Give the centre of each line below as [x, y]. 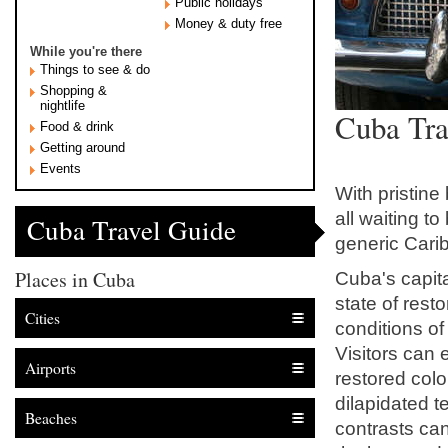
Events [60, 168]
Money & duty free [228, 23]
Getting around [82, 147]
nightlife [62, 105]
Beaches [51, 418]
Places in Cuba [75, 279]
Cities [42, 318]
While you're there [86, 51]
